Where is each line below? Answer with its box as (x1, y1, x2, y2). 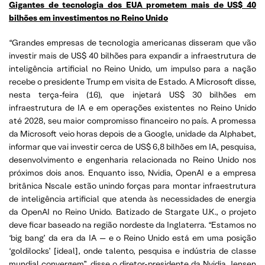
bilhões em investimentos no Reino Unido (9, 12, 168, 23)
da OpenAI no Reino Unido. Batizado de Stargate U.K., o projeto (9, 206, 256, 217)
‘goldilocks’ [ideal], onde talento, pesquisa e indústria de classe (9, 245, 256, 256)
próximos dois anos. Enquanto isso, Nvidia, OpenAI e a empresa (9, 167, 256, 178)
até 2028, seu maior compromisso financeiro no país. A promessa (9, 115, 256, 126)
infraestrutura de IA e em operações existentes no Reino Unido (9, 102, 256, 113)
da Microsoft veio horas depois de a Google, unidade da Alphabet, (9, 128, 256, 139)
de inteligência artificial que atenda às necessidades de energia (9, 193, 256, 204)
